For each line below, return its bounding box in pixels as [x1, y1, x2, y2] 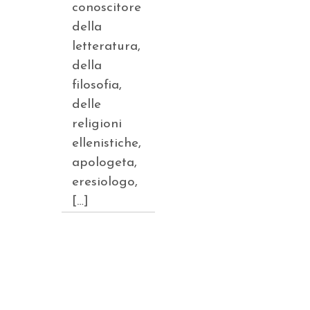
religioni [72, 118, 122, 131]
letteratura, [72, 40, 140, 53]
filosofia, [72, 79, 122, 92]
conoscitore [72, 1, 141, 15]
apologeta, [72, 156, 137, 170]
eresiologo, [72, 176, 138, 189]
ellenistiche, [72, 137, 141, 150]
